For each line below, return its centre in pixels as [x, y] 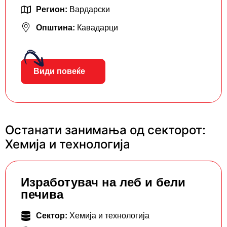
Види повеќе [59, 71]
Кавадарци [98, 28]
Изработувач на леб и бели [103, 182]
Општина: [56, 28]
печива [42, 195]
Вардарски [90, 10]
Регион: [53, 10]
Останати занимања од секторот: [105, 130]
